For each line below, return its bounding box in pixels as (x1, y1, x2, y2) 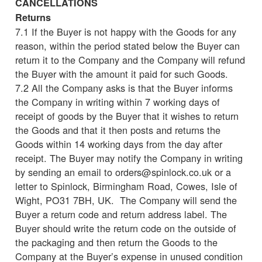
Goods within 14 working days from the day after (15, 136, 222, 151)
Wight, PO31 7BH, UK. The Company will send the (15, 192, 237, 207)
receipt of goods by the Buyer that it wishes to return (15, 108, 239, 123)
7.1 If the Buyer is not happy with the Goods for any (15, 24, 236, 39)
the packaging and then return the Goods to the (15, 235, 218, 249)
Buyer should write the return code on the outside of (15, 220, 236, 235)
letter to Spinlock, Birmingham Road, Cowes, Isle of (15, 178, 237, 193)
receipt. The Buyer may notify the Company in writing (15, 150, 243, 165)
